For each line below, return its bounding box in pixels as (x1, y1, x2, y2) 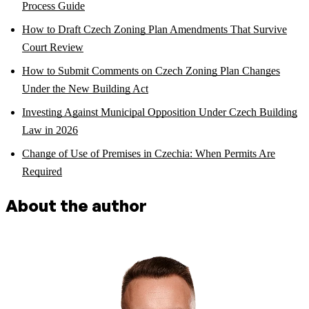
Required (22, 166, 62, 178)
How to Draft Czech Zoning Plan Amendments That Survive (22, 23, 287, 36)
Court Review (22, 41, 83, 54)
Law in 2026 (22, 124, 78, 137)
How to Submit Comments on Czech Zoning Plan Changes (22, 65, 280, 77)
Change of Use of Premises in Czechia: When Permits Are (22, 148, 275, 160)
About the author (6, 195, 147, 217)
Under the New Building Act (22, 83, 148, 95)
